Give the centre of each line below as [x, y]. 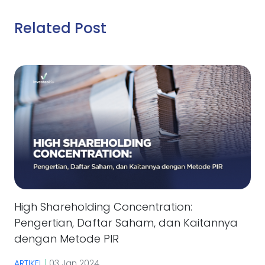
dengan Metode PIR [67, 239]
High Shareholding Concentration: [103, 207]
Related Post [60, 28]
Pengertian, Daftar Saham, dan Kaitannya [126, 223]
